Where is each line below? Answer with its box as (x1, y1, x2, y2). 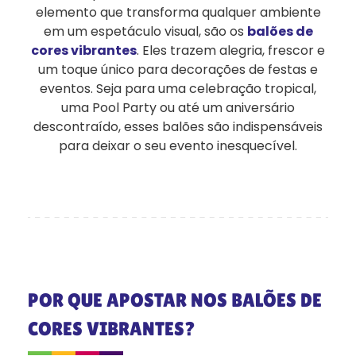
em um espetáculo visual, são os (43, 22, 247, 41)
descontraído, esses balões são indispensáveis (33, 118, 323, 137)
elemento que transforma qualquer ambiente (35, 3, 321, 22)
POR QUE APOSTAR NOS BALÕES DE (28, 289, 322, 311)
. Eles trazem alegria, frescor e (137, 41, 325, 60)
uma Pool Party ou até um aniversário (61, 99, 295, 118)
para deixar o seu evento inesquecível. (59, 137, 297, 156)
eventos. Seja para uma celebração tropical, (40, 79, 316, 99)
